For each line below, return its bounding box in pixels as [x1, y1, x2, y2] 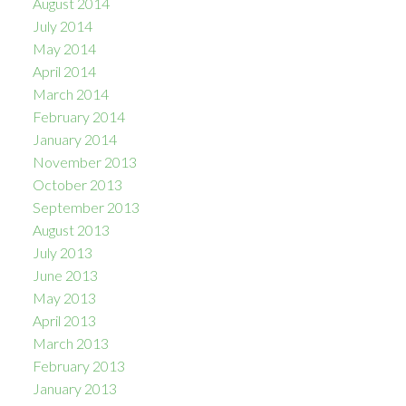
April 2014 [32, 62, 96, 80]
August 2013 [32, 220, 110, 238]
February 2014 [32, 107, 125, 125]
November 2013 [32, 152, 137, 170]
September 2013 [32, 198, 140, 216]
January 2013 [32, 379, 117, 397]
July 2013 [32, 243, 92, 261]
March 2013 [32, 333, 109, 352]
